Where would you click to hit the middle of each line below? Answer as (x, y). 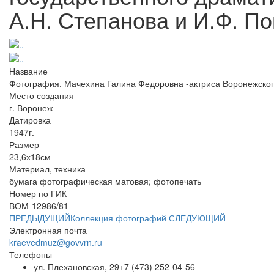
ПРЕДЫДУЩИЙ (40, 217)
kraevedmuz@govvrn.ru (56, 242)
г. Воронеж (31, 107)
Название (28, 71)
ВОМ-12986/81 (39, 205)
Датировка (30, 120)
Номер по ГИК (38, 193)
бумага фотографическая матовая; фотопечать (105, 181)
